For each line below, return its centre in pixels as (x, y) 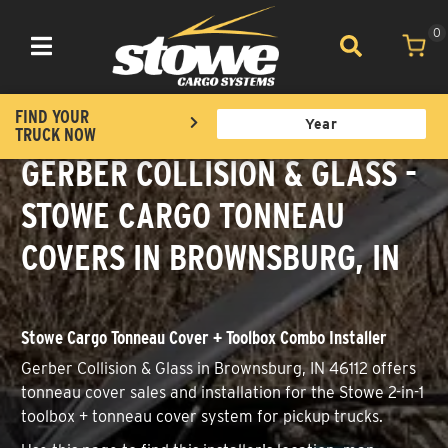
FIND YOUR (52, 116)
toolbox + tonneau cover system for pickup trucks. (202, 416)
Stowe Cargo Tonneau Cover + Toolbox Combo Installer (204, 337)
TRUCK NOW (55, 134)
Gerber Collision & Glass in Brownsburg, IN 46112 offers (218, 368)
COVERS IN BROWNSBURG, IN (210, 256)
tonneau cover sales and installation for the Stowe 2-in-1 (222, 392)
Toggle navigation (82, 57)
